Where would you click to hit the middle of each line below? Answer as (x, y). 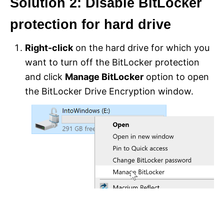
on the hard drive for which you (141, 47)
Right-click (49, 47)
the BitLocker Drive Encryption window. (109, 91)
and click (45, 76)
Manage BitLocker (104, 76)
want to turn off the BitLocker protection (112, 62)
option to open (176, 76)
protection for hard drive (90, 24)
